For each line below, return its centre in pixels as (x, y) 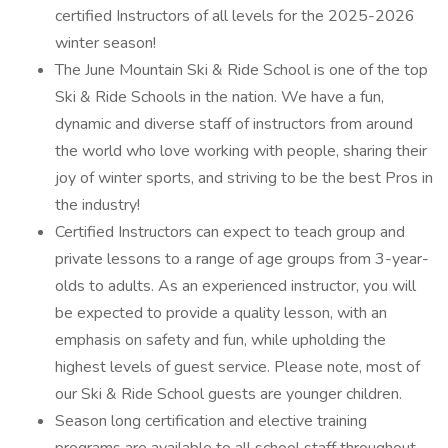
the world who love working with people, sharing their (241, 151)
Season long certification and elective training (211, 421)
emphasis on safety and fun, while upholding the (220, 340)
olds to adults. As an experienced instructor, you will (235, 286)
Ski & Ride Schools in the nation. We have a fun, (219, 97)
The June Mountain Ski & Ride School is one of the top (241, 70)
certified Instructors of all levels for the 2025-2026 (235, 16)
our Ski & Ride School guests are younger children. (228, 394)
